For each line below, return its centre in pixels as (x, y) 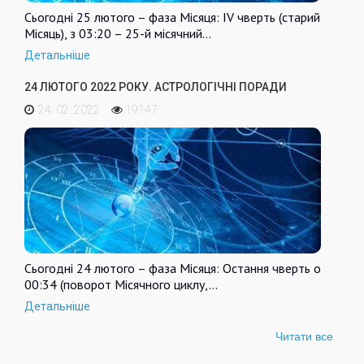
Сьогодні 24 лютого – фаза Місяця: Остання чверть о (173, 268)
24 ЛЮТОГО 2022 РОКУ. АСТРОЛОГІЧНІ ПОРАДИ (156, 87)
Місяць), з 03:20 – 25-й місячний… (118, 33)
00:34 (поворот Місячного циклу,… (121, 284)
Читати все (304, 336)
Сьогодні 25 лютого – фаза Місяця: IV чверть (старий (172, 17)
